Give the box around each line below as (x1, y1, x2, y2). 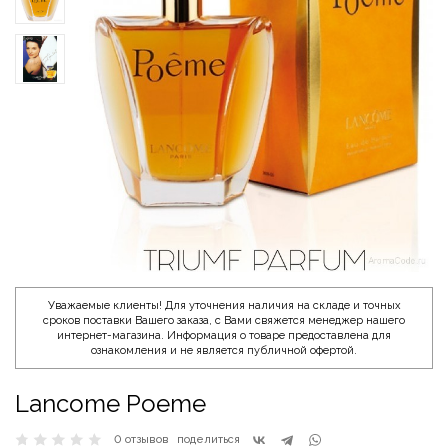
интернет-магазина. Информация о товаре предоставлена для (57, 328, 391, 342)
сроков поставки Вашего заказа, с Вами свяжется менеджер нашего (43, 313, 405, 327)
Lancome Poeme (15, 388, 206, 418)
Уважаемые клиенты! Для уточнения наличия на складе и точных (47, 298, 401, 312)
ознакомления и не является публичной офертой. (91, 343, 357, 357)
